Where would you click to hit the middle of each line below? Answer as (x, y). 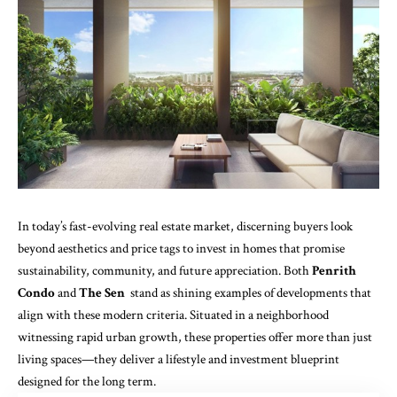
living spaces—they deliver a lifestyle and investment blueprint (179, 360)
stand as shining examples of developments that (248, 293)
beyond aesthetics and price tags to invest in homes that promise (181, 249)
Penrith (334, 271)
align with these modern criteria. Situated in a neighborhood (173, 315)
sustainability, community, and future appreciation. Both (165, 271)
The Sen (102, 293)
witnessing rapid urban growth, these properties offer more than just (195, 338)
